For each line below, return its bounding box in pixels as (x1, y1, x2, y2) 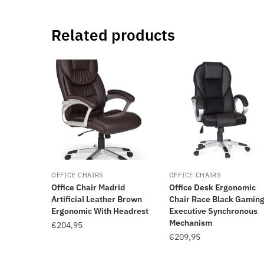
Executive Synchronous (169, 205, 258, 216)
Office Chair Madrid (51, 181, 126, 193)
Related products (51, 25, 176, 45)
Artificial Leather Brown (51, 193, 143, 204)
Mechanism (169, 217, 212, 228)
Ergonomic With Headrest (51, 205, 149, 216)
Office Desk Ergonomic (169, 181, 256, 193)
